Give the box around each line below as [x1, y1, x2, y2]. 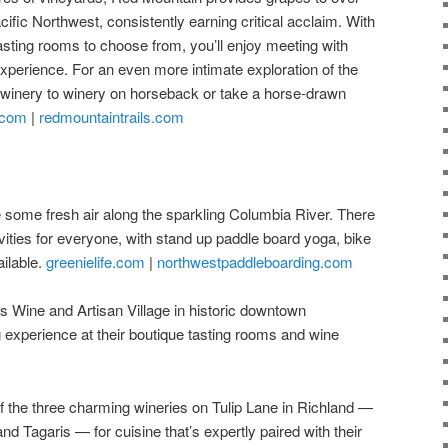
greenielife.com [46, 250, 145, 272]
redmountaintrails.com [39, 106, 184, 128]
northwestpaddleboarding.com [157, 250, 353, 272]
